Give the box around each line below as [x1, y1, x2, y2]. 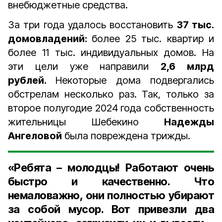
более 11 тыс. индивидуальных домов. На [8, 47, 214, 58]
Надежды [164, 116, 214, 128]
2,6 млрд [161, 60, 215, 72]
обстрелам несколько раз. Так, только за [8, 88, 214, 100]
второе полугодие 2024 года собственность [8, 102, 214, 114]
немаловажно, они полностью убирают [8, 189, 214, 202]
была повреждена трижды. [62, 130, 193, 142]
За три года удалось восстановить [8, 19, 177, 31]
